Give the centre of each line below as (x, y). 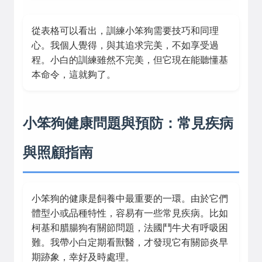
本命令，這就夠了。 (74, 75)
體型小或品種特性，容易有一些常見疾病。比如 (130, 213)
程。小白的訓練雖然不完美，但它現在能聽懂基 (130, 60)
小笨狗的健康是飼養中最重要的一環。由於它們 (130, 199)
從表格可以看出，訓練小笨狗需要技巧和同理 (125, 31)
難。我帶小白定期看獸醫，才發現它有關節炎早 (130, 242)
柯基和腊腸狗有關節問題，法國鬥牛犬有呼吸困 (130, 228)
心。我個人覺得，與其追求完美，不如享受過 (125, 45)
